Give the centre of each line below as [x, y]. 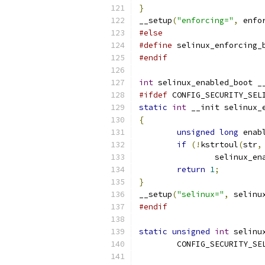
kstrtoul [219, 145]
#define [156, 45]
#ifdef [153, 95]
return [191, 169]
